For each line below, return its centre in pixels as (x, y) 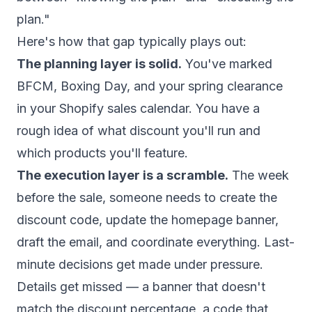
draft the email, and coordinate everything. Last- (156, 242)
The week (259, 175)
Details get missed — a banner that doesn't (141, 287)
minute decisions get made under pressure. (140, 264)
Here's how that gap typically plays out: (132, 41)
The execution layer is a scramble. (123, 175)
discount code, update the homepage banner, (148, 220)
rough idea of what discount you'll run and (139, 131)
